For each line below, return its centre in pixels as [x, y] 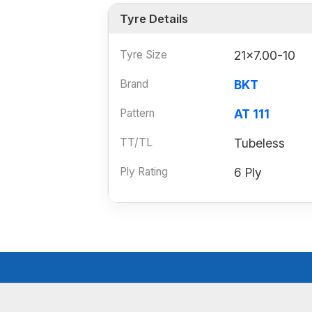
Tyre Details [154, 19]
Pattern [137, 114]
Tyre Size [143, 55]
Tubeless [259, 143]
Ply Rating [144, 172]
